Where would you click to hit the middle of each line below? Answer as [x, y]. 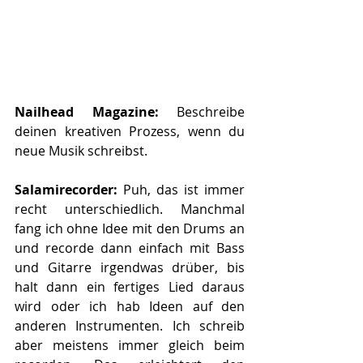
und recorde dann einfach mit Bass [130, 248]
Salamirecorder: [69, 189]
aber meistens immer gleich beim [130, 345]
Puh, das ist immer [184, 189]
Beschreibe [211, 111]
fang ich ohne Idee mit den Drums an [130, 228]
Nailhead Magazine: [96, 111]
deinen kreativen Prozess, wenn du [130, 131]
